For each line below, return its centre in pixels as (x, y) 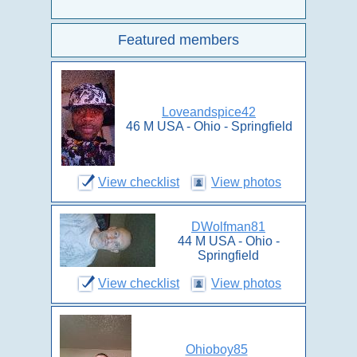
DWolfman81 (228, 227)
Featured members (178, 40)
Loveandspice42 (209, 112)
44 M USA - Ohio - (228, 241)
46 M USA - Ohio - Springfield (209, 126)
